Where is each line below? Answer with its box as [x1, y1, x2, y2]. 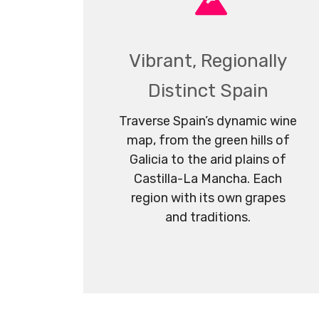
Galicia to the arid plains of [130, 151, 286, 167]
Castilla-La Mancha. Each [134, 170, 282, 187]
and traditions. [165, 209, 251, 225]
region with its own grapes [130, 189, 286, 206]
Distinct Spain [147, 79, 268, 102]
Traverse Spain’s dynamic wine [119, 113, 297, 129]
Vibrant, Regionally [129, 49, 287, 72]
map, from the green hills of [126, 132, 290, 148]
